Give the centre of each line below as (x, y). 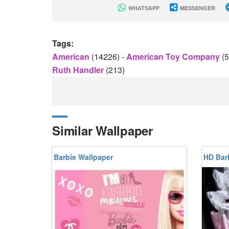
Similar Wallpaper (102, 130)
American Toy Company (174, 56)
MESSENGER (197, 8)
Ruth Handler (79, 70)
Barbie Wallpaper (83, 157)
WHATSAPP (143, 8)
